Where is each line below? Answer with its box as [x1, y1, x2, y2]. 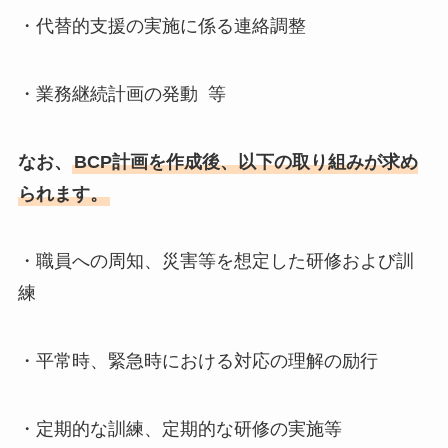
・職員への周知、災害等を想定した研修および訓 [17, 251, 414, 272]
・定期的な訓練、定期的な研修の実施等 [17, 419, 342, 440]
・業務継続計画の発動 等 [17, 83, 226, 104]
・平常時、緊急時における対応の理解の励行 [17, 351, 378, 372]
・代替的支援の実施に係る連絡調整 [17, 15, 306, 36]
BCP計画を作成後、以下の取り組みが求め [73, 151, 418, 172]
